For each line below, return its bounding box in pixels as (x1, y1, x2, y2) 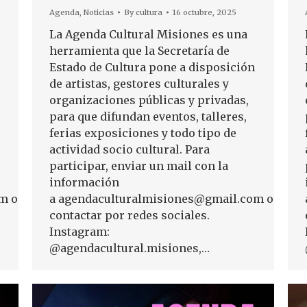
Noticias (84, 8, 114, 18)
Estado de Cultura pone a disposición (49, 60, 255, 75)
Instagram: (49, 225, 110, 239)
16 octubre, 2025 (173, 8, 236, 18)
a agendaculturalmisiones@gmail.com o (49, 192, 273, 206)
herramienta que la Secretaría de (49, 44, 230, 58)
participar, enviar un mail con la (49, 159, 228, 173)
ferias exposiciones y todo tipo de (49, 126, 236, 140)
